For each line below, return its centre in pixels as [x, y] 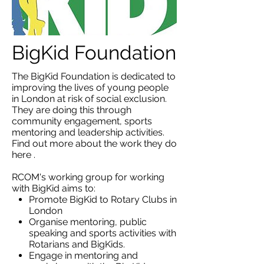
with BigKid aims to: [54, 188]
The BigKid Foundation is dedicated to [94, 76]
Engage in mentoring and [83, 255]
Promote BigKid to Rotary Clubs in [103, 199]
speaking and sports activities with [102, 233]
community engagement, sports [82, 121]
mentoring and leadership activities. [88, 132]
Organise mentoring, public [88, 222]
